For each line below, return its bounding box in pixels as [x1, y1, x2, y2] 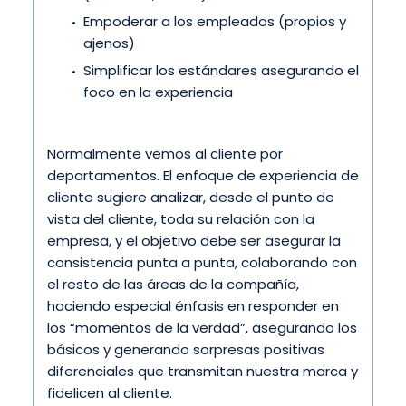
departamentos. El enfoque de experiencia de [47, 165, 359, 185]
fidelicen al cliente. [47, 382, 172, 402]
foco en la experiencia [83, 82, 233, 101]
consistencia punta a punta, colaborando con [47, 252, 357, 272]
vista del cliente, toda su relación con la [47, 208, 314, 228]
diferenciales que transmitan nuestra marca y [47, 361, 358, 381]
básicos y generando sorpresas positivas [47, 339, 324, 359]
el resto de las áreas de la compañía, [47, 274, 299, 294]
